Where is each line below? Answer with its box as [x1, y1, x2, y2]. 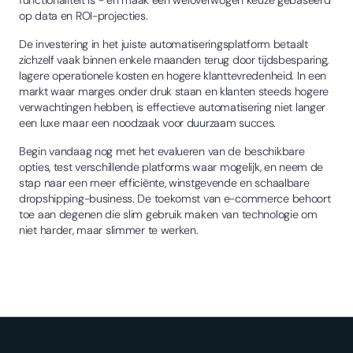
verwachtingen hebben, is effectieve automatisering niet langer [19, 99, 326, 114]
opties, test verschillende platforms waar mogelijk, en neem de [19, 159, 324, 174]
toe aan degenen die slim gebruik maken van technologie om [19, 206, 318, 221]
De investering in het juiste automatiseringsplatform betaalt [19, 36, 308, 51]
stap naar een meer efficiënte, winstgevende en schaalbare [19, 175, 310, 190]
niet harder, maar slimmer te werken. [19, 222, 199, 237]
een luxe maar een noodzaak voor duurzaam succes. [19, 115, 277, 130]
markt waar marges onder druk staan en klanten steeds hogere [19, 84, 329, 98]
